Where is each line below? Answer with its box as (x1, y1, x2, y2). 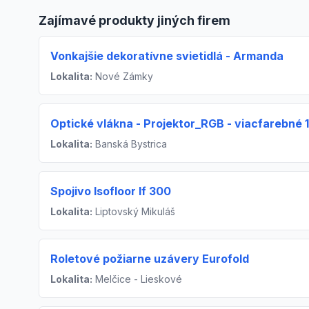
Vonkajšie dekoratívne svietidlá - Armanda (50, 49, 283, 63)
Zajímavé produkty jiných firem (39, 13, 230, 28)
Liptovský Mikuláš (92, 206, 175, 218)
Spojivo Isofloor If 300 (50, 184, 171, 199)
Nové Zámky (92, 70, 153, 83)
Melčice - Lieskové (92, 273, 182, 286)
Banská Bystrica (92, 138, 167, 150)
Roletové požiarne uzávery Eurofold (50, 252, 249, 266)
